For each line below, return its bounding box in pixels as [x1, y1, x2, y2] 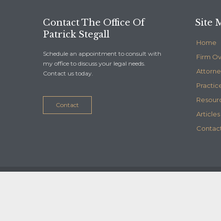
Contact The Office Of [43, 17, 145, 29]
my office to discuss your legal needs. [43, 60, 146, 68]
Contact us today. [43, 70, 93, 77]
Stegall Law [64, 193, 105, 203]
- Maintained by [105, 193, 165, 203]
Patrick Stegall [43, 29, 110, 40]
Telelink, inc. [165, 193, 209, 203]
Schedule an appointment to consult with [43, 50, 161, 58]
